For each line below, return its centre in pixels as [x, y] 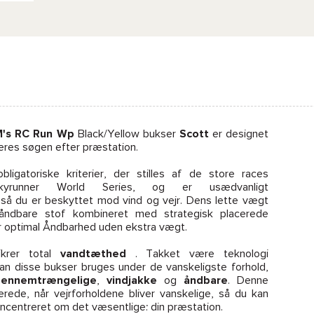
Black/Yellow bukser [127, 134]
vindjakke [132, 280]
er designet [238, 134]
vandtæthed [93, 254]
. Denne [248, 280]
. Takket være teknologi [197, 254]
